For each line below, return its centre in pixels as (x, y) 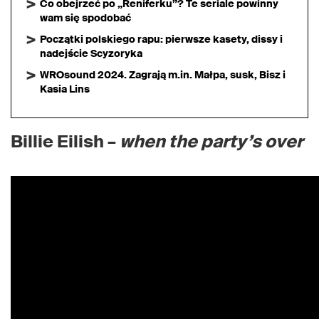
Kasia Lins (65, 89)
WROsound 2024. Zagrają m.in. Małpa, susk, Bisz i (163, 75)
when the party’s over (211, 141)
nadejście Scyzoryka (91, 53)
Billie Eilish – (65, 141)
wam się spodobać (85, 18)
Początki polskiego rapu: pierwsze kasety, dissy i (161, 39)
